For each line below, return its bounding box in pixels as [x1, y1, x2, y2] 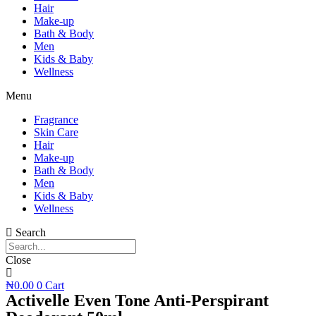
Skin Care [34, 126, 78, 139]
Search [16, 226, 46, 239]
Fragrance [34, 114, 78, 126]
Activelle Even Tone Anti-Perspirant [6, 291, 269, 310]
